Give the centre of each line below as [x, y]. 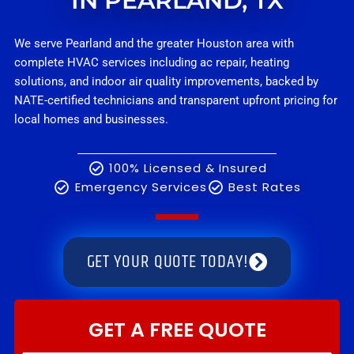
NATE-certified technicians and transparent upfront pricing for [176, 100]
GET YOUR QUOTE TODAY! [168, 262]
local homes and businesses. [91, 119]
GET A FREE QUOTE [177, 330]
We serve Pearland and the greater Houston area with [154, 43]
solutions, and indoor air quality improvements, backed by [166, 81]
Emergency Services [141, 187]
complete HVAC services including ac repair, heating [152, 62]
